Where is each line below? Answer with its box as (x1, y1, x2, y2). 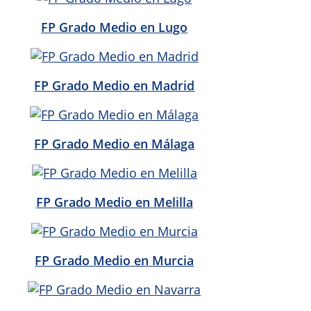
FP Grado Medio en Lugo (41, 18, 188, 35)
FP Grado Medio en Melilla (35, 193, 193, 210)
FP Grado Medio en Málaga (34, 135, 195, 152)
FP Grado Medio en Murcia (35, 251, 194, 269)
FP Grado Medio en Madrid (34, 76, 195, 94)
